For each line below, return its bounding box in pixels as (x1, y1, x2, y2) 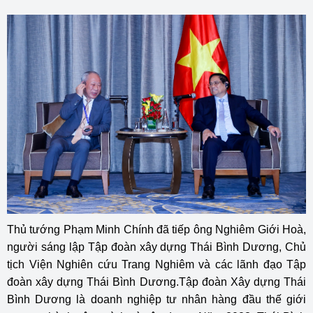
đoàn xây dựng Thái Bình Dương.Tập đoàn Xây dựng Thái (7, 276, 306, 289)
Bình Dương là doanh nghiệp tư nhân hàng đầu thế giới (7, 293, 306, 306)
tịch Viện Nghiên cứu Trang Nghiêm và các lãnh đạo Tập (7, 259, 306, 271)
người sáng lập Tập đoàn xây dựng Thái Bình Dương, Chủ (7, 241, 306, 254)
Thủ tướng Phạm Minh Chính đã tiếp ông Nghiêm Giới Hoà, (7, 224, 306, 236)
